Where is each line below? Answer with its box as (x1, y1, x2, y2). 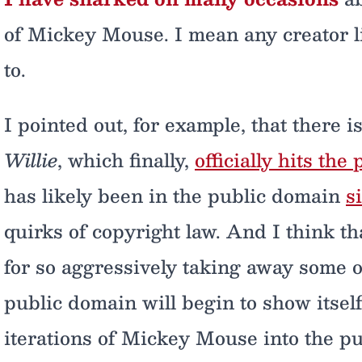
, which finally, (57, 145, 195, 175)
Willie (4, 145, 57, 175)
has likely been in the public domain (4, 180, 346, 211)
